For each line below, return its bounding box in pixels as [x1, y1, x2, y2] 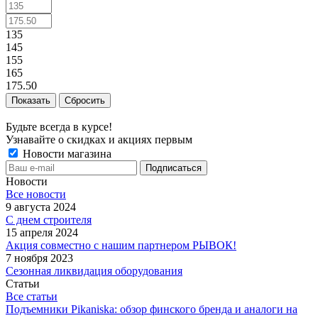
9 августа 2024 [6, 200, 76, 213]
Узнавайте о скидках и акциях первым [6, 133, 192, 146]
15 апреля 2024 [6, 226, 78, 238]
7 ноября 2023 [6, 251, 73, 264]
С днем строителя [6, 213, 92, 226]
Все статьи [6, 290, 57, 302]
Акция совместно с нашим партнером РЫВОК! [6, 238, 236, 251]
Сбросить [65, 94, 105, 106]
